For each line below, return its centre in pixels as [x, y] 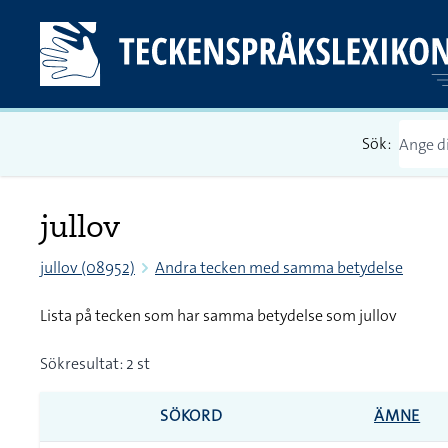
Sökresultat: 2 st [95, 363]
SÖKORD [191, 415]
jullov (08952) [87, 267]
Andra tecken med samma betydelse [279, 267]
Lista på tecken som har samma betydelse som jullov [218, 315]
